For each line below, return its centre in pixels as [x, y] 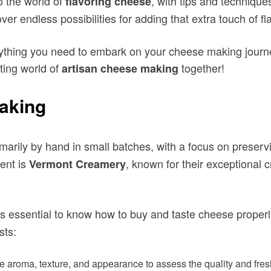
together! [201, 67]
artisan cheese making [120, 68]
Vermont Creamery [77, 164]
